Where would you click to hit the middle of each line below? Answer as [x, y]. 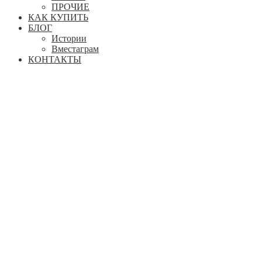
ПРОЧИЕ [70, 7]
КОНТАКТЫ [55, 60]
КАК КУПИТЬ [58, 18]
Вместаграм [75, 49]
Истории [69, 39]
